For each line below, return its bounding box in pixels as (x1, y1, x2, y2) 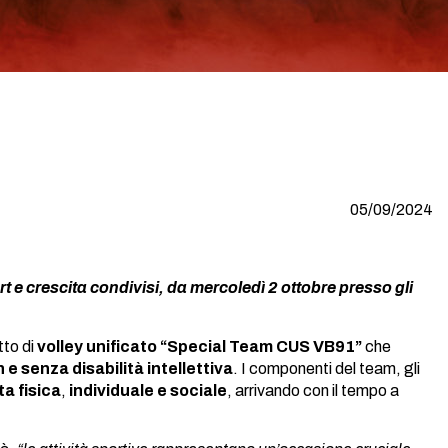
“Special (160, 338, 226, 355)
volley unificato (37, 338, 157, 355)
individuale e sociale (69, 382, 227, 399)
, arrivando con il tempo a (227, 382, 399, 399)
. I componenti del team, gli (233, 360, 420, 377)
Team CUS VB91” (229, 338, 362, 355)
